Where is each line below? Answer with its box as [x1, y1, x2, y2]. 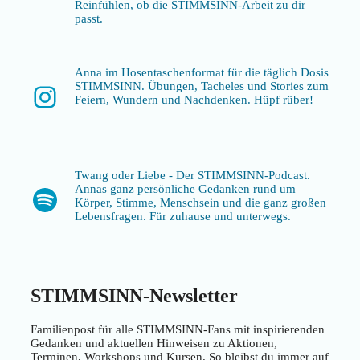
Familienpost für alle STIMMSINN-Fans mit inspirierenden [31, 322, 325, 336]
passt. [75, 11, 103, 25]
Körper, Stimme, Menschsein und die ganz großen [75, 195, 326, 209]
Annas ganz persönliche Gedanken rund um [75, 182, 296, 195]
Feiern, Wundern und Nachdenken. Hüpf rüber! [75, 92, 313, 106]
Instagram [30, 80, 145, 112]
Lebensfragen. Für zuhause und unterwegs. [75, 209, 291, 223]
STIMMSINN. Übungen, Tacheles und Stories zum [75, 79, 329, 92]
